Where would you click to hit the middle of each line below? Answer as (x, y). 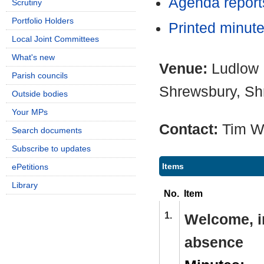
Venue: (185, 68)
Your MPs (30, 112)
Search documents (47, 130)
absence (214, 242)
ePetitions (30, 167)
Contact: (191, 130)
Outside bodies (40, 94)
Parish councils (40, 75)
